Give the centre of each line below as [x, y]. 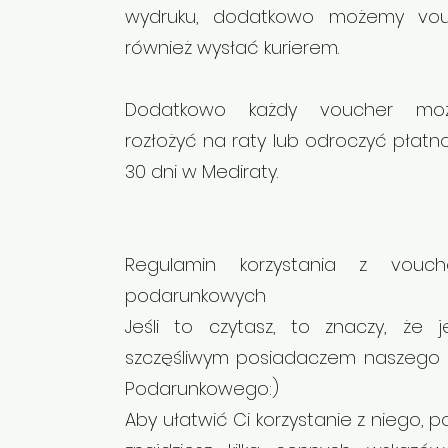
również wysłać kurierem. [232, 47]
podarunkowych [195, 295]
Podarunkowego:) [202, 388]
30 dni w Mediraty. [201, 171]
